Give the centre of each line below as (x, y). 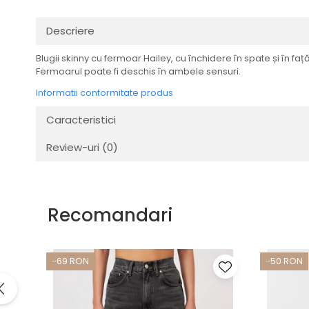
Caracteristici (81, 120)
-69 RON (70, 261)
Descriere (70, 31)
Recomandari (110, 215)
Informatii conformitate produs (104, 93)
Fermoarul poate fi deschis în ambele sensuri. (138, 71)
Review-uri (74, 147)
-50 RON (284, 261)
